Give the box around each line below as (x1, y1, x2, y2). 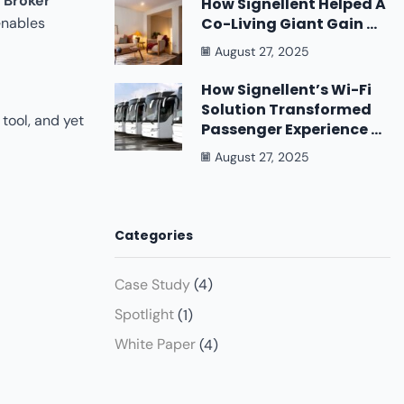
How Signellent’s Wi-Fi (201, 79, 372, 101)
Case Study (115, 275, 190, 295)
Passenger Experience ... (201, 119, 381, 141)
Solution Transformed (201, 99, 372, 121)
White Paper (115, 335, 196, 354)
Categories (115, 225, 193, 244)
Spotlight (115, 305, 174, 325)
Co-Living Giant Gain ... (201, 13, 377, 34)
